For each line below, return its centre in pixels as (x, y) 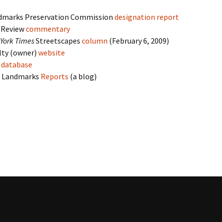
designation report (147, 17)
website (52, 53)
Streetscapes (58, 41)
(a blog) (83, 76)
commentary (48, 29)
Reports (55, 76)
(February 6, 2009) (139, 41)
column (95, 41)
